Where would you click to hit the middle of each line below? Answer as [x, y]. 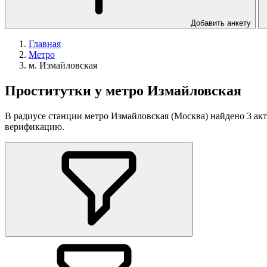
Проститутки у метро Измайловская [123, 90]
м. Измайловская [63, 65]
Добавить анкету [221, 23]
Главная [45, 44]
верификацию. [35, 126]
